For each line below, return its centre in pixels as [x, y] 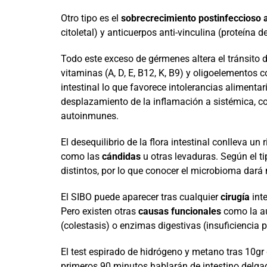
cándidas [121, 156]
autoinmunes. [89, 116]
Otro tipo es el [91, 18]
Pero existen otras [99, 211]
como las [81, 156]
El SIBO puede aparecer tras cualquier [140, 197]
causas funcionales [179, 211]
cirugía [235, 197]
